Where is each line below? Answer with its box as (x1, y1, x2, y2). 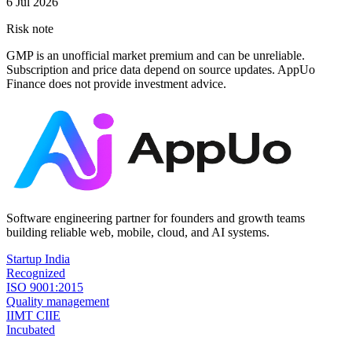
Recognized (6, 266, 65, 280)
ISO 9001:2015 (6, 280, 83, 295)
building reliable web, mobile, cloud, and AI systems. (6, 225, 269, 240)
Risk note (6, 22, 53, 36)
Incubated (6, 323, 55, 337)
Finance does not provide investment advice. (6, 77, 226, 91)
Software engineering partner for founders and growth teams (6, 211, 305, 225)
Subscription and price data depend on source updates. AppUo (6, 63, 315, 77)
